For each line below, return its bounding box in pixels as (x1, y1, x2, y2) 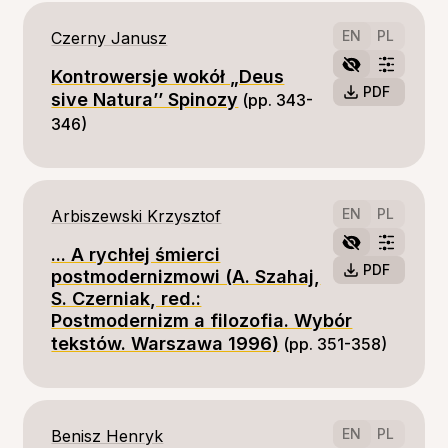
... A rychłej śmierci (51, 244, 221, 265)
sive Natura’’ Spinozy (51, 89, 239, 110)
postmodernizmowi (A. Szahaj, (51, 266, 321, 287)
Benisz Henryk (51, 426, 164, 446)
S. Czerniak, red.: (51, 288, 202, 309)
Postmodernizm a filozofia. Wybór (51, 310, 353, 331)
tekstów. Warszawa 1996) (51, 333, 280, 354)
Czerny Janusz (51, 28, 168, 48)
